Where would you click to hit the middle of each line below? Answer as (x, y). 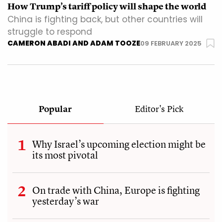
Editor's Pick (159, 109)
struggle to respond (50, 32)
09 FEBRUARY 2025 (171, 44)
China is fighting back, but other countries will (105, 20)
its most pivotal (65, 155)
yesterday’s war (66, 201)
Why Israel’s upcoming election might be (119, 144)
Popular (55, 109)
